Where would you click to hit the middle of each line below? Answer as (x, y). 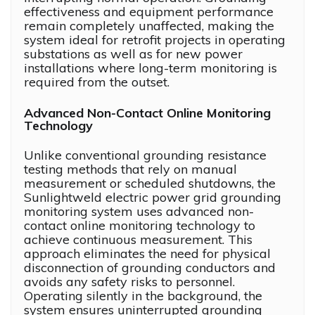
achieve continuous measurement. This (138, 240)
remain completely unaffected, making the (149, 26)
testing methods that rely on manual (130, 169)
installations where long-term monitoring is (150, 68)
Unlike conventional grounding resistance (145, 155)
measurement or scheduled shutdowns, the (150, 184)
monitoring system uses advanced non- (139, 212)
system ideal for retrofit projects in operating (155, 40)
